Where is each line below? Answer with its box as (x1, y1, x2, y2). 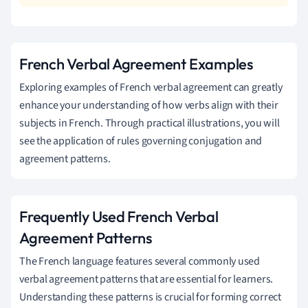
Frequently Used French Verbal (19, 206, 219, 226)
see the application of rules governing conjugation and (19, 133, 263, 148)
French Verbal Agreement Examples (19, 54, 253, 74)
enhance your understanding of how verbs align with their (19, 97, 278, 113)
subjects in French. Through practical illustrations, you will (19, 115, 280, 131)
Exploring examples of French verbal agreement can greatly (19, 79, 283, 95)
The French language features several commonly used (19, 253, 260, 269)
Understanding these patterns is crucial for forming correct (19, 289, 282, 305)
